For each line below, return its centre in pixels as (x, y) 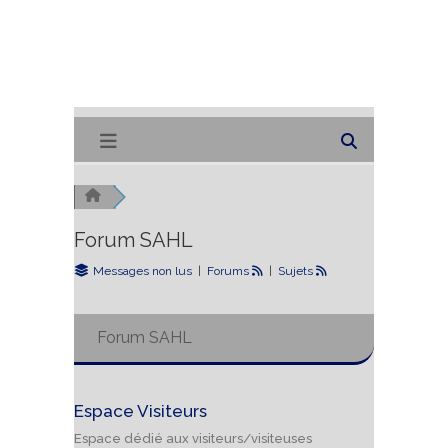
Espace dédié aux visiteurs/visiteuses (193, 438)
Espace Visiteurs (140, 411)
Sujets (295, 271)
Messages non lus (142, 271)
